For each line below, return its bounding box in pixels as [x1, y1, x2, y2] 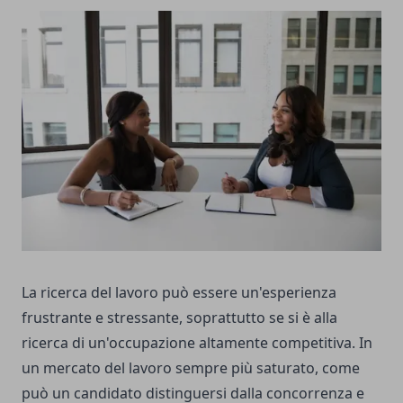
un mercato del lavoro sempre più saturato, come [22, 358, 360, 379]
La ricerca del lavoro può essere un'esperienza [22, 282, 336, 303]
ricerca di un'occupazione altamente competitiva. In [22, 333, 372, 354]
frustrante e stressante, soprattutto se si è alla [22, 308, 337, 328]
